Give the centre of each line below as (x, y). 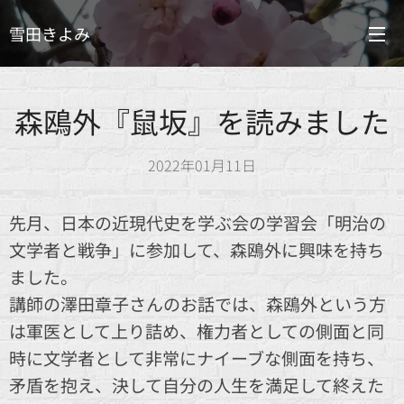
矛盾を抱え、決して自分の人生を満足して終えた (197, 385)
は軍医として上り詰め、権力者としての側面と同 (197, 331)
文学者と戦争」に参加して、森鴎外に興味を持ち (197, 249)
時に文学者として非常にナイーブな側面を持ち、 (197, 358)
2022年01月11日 (202, 165)
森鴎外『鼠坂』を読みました (202, 121)
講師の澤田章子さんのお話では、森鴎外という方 (197, 303)
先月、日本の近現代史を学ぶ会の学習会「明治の (197, 222)
